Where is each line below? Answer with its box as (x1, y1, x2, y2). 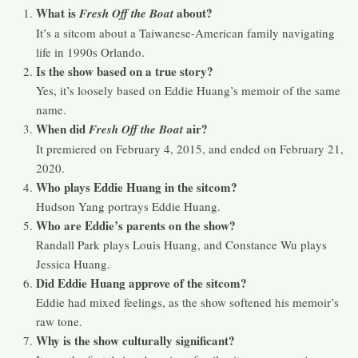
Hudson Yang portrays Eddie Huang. (36, 198, 221, 215)
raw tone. (36, 313, 82, 330)
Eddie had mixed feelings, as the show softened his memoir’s (36, 294, 339, 311)
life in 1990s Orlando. (36, 44, 145, 61)
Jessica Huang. (36, 256, 110, 272)
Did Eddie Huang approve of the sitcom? (36, 274, 247, 292)
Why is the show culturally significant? (36, 332, 235, 350)
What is (36, 4, 79, 22)
